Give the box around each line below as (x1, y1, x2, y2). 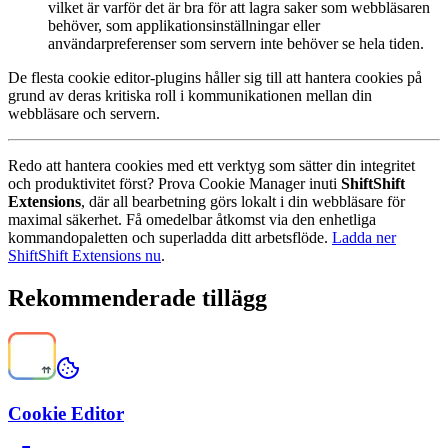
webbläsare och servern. (8, 105, 160, 123)
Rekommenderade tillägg (8, 285, 267, 312)
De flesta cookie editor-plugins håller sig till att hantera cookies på (8, 69, 422, 87)
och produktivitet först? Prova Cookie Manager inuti (8, 175, 341, 193)
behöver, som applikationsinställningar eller (48, 17, 320, 35)
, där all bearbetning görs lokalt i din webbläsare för (81, 193, 405, 211)
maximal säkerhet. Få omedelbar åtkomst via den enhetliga (8, 211, 376, 229)
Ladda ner (332, 229, 396, 247)
